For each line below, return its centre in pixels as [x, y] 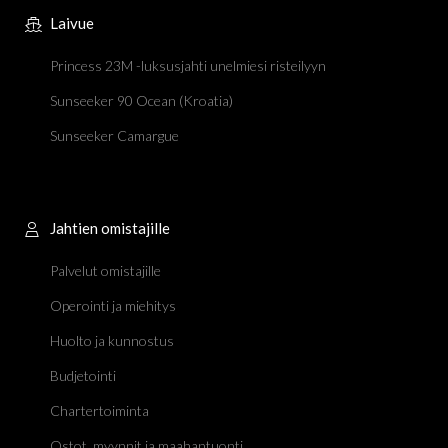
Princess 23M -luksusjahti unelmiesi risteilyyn [188, 66]
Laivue [72, 23]
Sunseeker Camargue [114, 136]
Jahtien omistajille [110, 228]
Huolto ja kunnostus [112, 341]
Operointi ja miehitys [113, 306]
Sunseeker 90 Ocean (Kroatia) [141, 101]
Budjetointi [83, 376]
